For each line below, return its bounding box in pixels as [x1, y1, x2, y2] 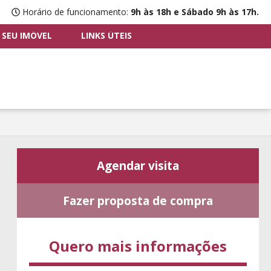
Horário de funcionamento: [20, 6, 131, 18]
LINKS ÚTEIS [81, 30, 132, 41]
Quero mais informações [49, 236, 227, 256]
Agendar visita [97, 157, 179, 174]
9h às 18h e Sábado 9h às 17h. [131, 6, 259, 18]
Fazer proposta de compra [63, 192, 213, 209]
